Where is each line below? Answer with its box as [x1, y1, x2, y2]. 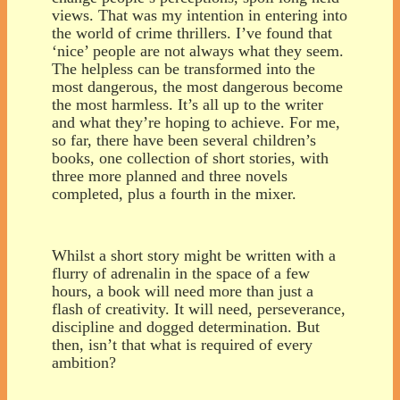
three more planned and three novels [52, 166, 287, 185]
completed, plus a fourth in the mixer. [52, 184, 296, 203]
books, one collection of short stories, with [52, 148, 329, 167]
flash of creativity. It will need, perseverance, [52, 299, 346, 318]
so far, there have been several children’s [52, 130, 316, 149]
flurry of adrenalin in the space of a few [52, 263, 310, 282]
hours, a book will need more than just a [52, 281, 313, 300]
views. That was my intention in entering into [52, 5, 347, 24]
